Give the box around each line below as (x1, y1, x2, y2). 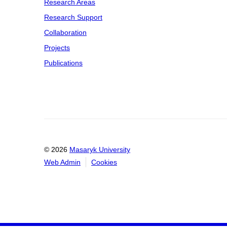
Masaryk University (69, 145, 130, 154)
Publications (44, 59, 83, 67)
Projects (44, 44, 70, 52)
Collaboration (44, 28, 87, 36)
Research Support (44, 13, 102, 21)
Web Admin (44, 158, 81, 166)
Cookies (91, 158, 117, 166)
